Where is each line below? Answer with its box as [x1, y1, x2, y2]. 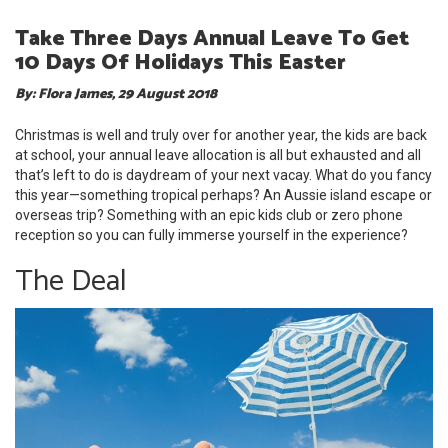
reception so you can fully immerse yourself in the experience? [15, 227, 408, 244]
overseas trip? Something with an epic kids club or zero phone [15, 207, 403, 224]
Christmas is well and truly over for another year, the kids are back [15, 127, 427, 144]
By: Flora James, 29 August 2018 [15, 83, 217, 107]
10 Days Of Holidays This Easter [15, 45, 346, 82]
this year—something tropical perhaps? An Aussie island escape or [15, 187, 432, 204]
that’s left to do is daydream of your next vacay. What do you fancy [15, 167, 432, 184]
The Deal [15, 257, 127, 307]
